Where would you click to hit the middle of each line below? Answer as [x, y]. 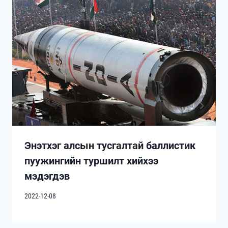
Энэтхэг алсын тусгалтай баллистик [110, 146]
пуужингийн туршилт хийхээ [91, 161]
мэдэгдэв [47, 176]
